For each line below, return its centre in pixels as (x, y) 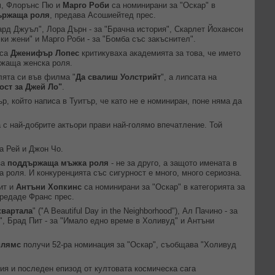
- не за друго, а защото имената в (173, 163)
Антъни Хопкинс (49, 187)
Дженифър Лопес (45, 53)
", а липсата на (189, 77)
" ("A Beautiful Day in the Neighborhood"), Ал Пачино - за (135, 211)
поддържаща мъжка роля (58, 163)
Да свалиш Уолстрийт (118, 77)
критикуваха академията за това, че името (160, 53)
